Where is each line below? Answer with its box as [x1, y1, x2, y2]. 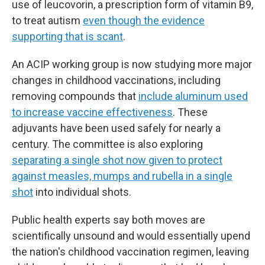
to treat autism [12, 14, 83, 27]
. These [173, 106, 208, 118]
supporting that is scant [12, 30, 123, 43]
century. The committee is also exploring [12, 138, 203, 150]
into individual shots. [33, 186, 131, 198]
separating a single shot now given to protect [12, 154, 222, 166]
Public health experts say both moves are [12, 214, 205, 226]
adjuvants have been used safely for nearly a [12, 122, 221, 134]
